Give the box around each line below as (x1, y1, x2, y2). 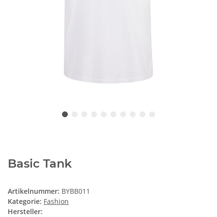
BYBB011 (62, 186, 90, 196)
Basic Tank (8, 156, 72, 171)
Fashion (44, 197, 69, 206)
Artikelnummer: (8, 186, 62, 196)
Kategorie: (8, 197, 44, 206)
